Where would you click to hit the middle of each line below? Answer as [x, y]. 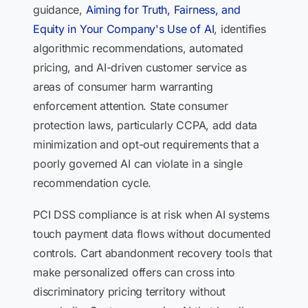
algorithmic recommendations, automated [138, 48]
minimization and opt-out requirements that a [146, 144]
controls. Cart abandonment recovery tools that [153, 253]
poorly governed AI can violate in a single [138, 164]
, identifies [240, 29]
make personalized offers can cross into [134, 272]
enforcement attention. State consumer [131, 106]
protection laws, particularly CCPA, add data [145, 125]
